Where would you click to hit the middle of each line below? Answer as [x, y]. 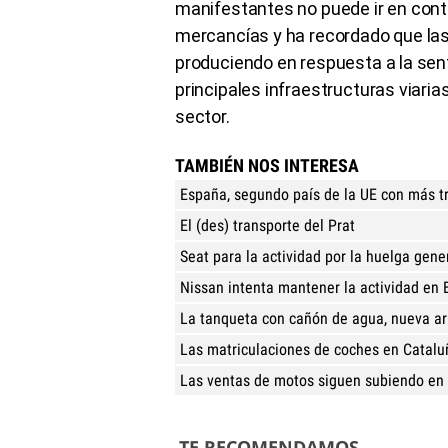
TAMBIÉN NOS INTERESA [267, 165]
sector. [202, 116]
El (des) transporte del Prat [267, 225]
